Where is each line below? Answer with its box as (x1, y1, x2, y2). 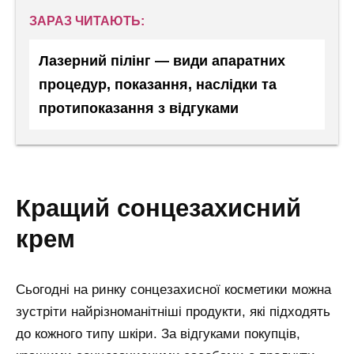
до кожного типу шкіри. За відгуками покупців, (16, 326, 300, 341)
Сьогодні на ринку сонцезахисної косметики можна (16, 281, 331, 297)
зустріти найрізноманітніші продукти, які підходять (16, 303, 330, 319)
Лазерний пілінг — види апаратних (39, 53, 285, 70)
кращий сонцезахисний (16, 194, 31, 221)
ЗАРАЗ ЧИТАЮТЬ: (29, 14, 145, 28)
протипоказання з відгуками (39, 100, 239, 117)
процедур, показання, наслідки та (39, 77, 277, 93)
